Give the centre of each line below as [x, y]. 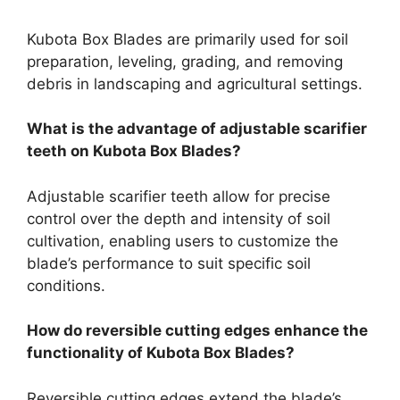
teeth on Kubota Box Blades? [134, 151]
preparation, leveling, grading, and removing [185, 61]
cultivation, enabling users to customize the [183, 241]
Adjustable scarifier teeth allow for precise [179, 196]
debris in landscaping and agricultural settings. [195, 83]
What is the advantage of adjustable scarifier [197, 129]
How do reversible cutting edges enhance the [197, 331]
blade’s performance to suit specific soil [169, 263]
